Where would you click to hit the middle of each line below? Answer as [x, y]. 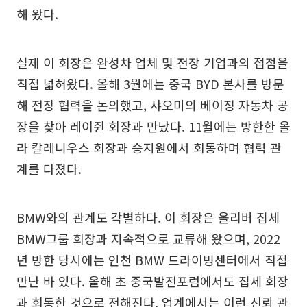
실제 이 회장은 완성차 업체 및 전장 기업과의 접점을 [152, 62]
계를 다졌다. [49, 169]
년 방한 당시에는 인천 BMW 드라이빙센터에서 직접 [152, 260]
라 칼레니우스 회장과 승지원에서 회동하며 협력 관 [149, 147]
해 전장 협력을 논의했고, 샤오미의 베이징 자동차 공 [152, 105]
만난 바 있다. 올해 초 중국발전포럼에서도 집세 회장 [152, 281]
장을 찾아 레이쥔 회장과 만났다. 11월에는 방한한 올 [153, 126]
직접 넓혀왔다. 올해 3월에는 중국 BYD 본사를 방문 [150, 84]
